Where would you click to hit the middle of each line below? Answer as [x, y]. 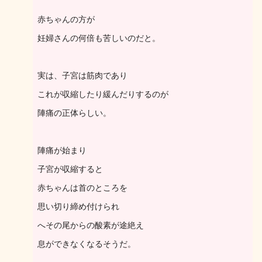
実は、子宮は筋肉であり [82, 75]
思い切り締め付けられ [78, 206]
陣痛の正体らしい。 [74, 113]
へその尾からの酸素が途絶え [91, 225]
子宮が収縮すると [70, 169]
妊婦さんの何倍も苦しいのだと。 [99, 38]
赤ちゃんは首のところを [82, 188]
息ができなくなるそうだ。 [87, 244]
